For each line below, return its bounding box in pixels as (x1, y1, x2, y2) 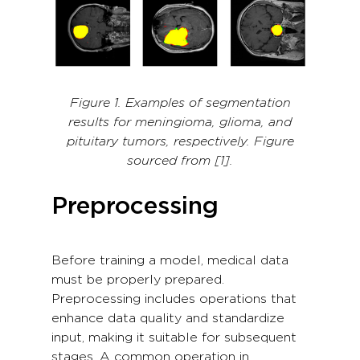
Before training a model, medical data (51, 254, 288, 268)
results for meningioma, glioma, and (68, 116, 292, 129)
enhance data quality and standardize (51, 312, 284, 325)
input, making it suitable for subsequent (51, 331, 297, 345)
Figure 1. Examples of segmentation (69, 96, 291, 110)
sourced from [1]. (127, 154, 233, 168)
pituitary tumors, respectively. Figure (66, 135, 294, 149)
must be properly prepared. (51, 273, 224, 287)
